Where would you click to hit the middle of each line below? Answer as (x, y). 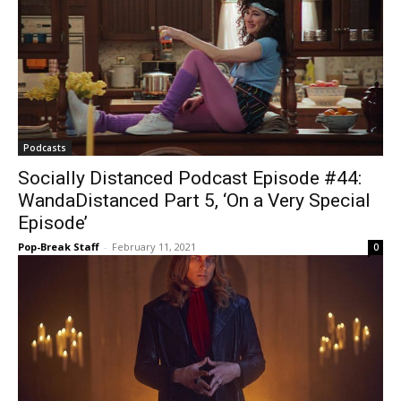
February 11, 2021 (154, 247)
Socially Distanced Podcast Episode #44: (190, 178)
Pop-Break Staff (59, 247)
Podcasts (45, 148)
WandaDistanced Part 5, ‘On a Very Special (194, 200)
